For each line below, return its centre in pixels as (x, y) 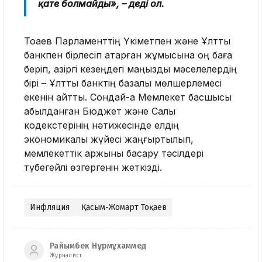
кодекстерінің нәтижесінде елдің (101, 125)
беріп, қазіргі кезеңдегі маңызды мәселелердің (130, 69)
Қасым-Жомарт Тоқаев (124, 207)
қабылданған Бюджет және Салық (100, 111)
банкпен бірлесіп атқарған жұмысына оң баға (128, 55)
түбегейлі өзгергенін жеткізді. (93, 167)
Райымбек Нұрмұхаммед (98, 246)
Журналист (66, 256)
